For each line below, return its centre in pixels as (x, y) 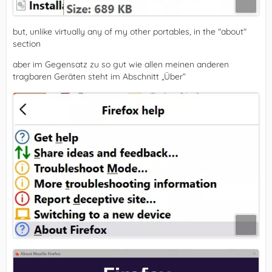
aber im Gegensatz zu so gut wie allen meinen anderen (121, 64)
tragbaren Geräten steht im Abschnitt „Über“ (99, 76)
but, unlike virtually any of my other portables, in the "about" (130, 31)
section (27, 43)
